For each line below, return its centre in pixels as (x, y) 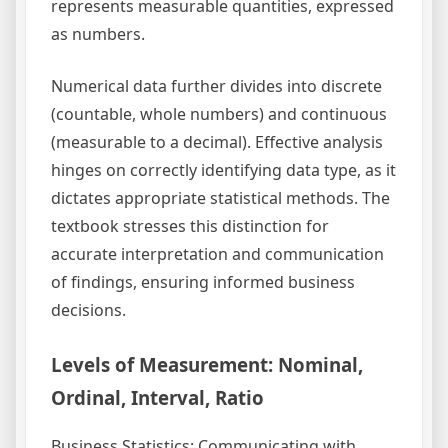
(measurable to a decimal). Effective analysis (217, 141)
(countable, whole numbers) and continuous (219, 113)
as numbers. (98, 33)
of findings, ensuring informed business (203, 281)
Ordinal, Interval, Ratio (157, 397)
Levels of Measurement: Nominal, (207, 364)
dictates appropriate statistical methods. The (220, 197)
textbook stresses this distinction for (190, 225)
